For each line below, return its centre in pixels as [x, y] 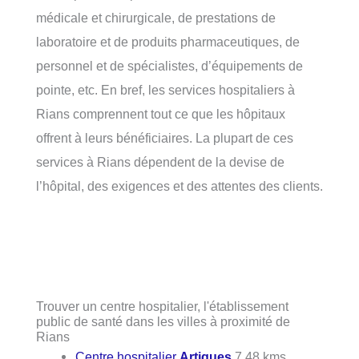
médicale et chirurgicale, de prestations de [156, 17]
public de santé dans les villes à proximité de [163, 321]
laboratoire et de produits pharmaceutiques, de [168, 41]
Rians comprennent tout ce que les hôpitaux [161, 113]
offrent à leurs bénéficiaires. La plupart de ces [165, 137]
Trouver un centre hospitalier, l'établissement [162, 306]
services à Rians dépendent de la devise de [160, 161]
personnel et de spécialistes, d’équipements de [169, 65]
